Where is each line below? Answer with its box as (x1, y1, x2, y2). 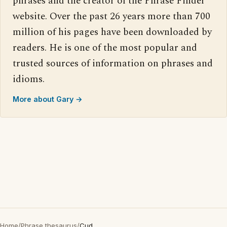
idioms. (13, 72, 45, 87)
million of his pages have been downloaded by (13, 25, 212, 40)
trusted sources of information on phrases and (13, 56, 213, 71)
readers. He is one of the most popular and (13, 41, 197, 55)
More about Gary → (13, 95, 83, 103)
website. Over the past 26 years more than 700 (13, 9, 210, 24)
